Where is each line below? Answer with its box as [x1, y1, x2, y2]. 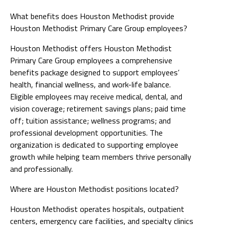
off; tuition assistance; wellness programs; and [10, 114, 171, 127]
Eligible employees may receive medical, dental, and [10, 90, 182, 102]
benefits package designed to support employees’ [10, 66, 179, 78]
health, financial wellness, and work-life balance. [10, 78, 171, 90]
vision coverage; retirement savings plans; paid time [10, 102, 186, 115]
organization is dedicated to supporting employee [10, 138, 178, 151]
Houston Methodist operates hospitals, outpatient [10, 202, 184, 215]
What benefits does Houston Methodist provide [10, 10, 174, 22]
